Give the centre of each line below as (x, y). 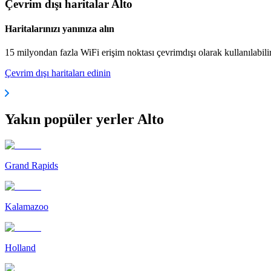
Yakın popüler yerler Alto (84, 119)
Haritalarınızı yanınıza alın (60, 28)
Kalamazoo (27, 206)
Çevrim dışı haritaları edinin (58, 73)
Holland (20, 247)
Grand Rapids (31, 165)
